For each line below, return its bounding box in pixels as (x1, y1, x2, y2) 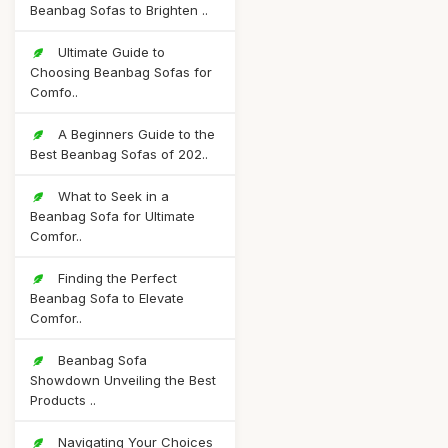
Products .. (30, 392, 96, 408)
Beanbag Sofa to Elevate (30, 290, 184, 306)
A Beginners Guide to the (54, 126, 215, 142)
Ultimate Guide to (54, 44, 165, 60)
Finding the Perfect (54, 270, 177, 286)
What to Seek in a (54, 188, 169, 204)
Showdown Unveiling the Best (30, 372, 216, 388)
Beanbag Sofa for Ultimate (30, 208, 195, 224)
